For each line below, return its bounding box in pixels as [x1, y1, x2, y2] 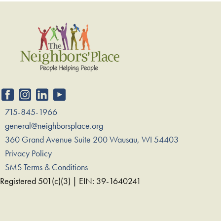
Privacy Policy [5, 147, 52, 159]
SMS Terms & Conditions [5, 161, 88, 173]
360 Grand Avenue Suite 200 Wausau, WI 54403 [5, 134, 179, 146]
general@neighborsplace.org [5, 120, 103, 132]
